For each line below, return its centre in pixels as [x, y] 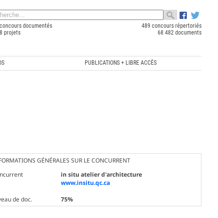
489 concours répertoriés [171, 26]
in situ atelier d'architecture [101, 174]
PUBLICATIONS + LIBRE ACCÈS [121, 63]
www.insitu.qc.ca [85, 182]
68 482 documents [179, 33]
